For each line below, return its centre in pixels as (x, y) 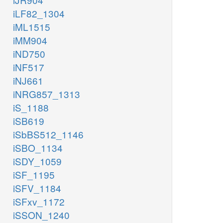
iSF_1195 (34, 175)
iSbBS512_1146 (48, 134)
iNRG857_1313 (47, 94)
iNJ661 (28, 81)
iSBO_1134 (38, 148)
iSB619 (29, 121)
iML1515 (32, 27)
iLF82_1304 (39, 13)
